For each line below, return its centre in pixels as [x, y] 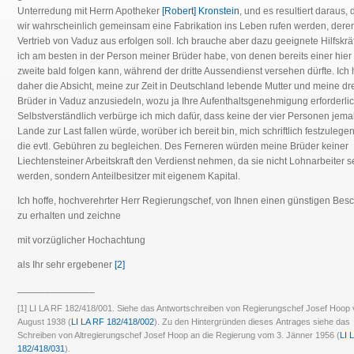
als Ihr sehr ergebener [66, 265]
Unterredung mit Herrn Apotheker [90, 11]
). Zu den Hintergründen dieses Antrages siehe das [252, 322]
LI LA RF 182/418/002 [113, 322]
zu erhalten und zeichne [69, 216]
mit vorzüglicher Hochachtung [81, 241]
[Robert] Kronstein [201, 11]
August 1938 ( [44, 322]
